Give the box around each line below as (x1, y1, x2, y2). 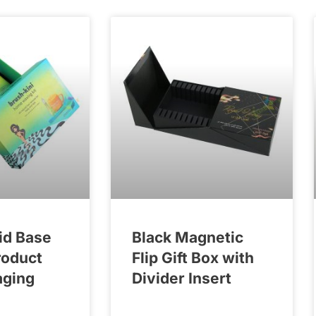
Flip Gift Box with (132, 248, 254, 267)
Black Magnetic (132, 228, 243, 246)
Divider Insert (132, 269, 231, 287)
